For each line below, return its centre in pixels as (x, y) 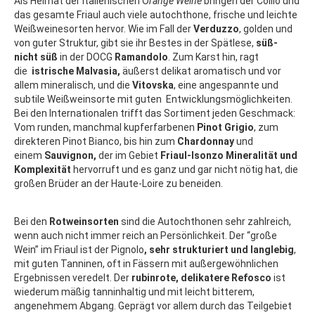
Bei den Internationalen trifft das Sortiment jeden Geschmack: (155, 114)
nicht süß (37, 57)
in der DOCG (87, 57)
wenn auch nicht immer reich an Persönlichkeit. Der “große (146, 236)
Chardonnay (206, 142)
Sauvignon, (70, 156)
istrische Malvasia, (76, 71)
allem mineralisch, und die (73, 85)
